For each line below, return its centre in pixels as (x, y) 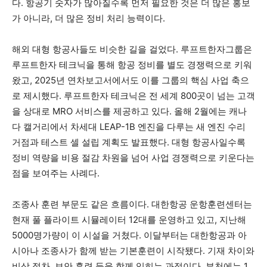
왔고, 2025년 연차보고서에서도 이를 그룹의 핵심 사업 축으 (131, 80)
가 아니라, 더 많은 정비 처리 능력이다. (89, 18)
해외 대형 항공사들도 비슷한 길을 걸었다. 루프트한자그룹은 (132, 49)
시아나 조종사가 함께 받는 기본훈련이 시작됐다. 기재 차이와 (133, 250)
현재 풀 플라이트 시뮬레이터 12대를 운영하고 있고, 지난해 (129, 219)
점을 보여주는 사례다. (56, 173)
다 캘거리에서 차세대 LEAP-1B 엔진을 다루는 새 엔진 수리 (129, 126)
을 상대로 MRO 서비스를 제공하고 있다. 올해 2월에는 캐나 (129, 111)
